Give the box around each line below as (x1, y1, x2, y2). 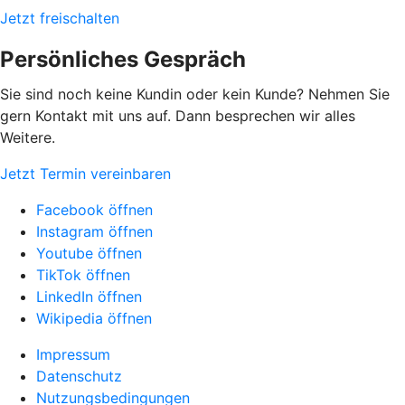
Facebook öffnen (36, 201, 153, 219)
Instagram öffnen (36, 222, 153, 240)
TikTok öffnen (36, 266, 130, 284)
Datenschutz (36, 367, 122, 385)
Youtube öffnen (36, 244, 142, 262)
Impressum (36, 345, 110, 363)
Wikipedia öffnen (36, 309, 152, 327)
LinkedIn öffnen (36, 287, 142, 306)
